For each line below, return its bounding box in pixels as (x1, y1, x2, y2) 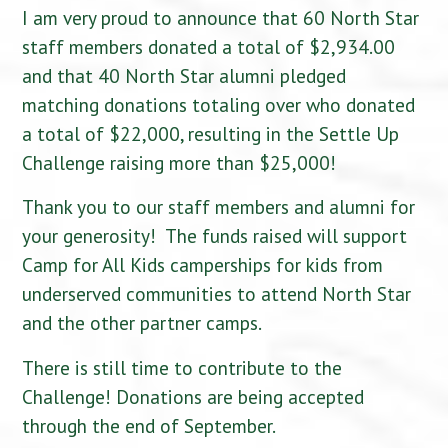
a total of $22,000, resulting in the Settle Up (22, 120, 400, 146)
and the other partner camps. (22, 310, 263, 336)
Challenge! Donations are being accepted (22, 383, 365, 409)
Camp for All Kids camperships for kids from (22, 252, 384, 278)
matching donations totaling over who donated (22, 91, 416, 117)
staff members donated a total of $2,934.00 (22, 33, 396, 59)
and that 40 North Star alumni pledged (22, 62, 347, 88)
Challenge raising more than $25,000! (22, 149, 337, 175)
